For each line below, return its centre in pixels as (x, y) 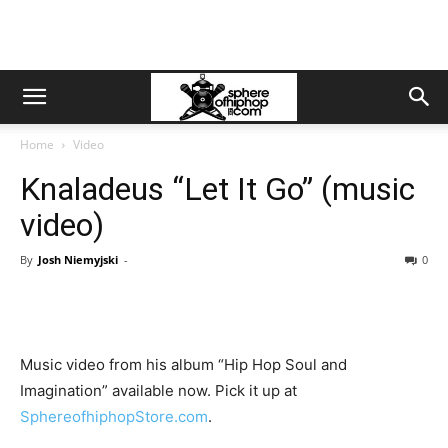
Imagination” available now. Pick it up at (158, 390)
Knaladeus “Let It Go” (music (217, 189)
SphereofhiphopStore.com (114, 416)
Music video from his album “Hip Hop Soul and (183, 364)
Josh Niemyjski (78, 259)
